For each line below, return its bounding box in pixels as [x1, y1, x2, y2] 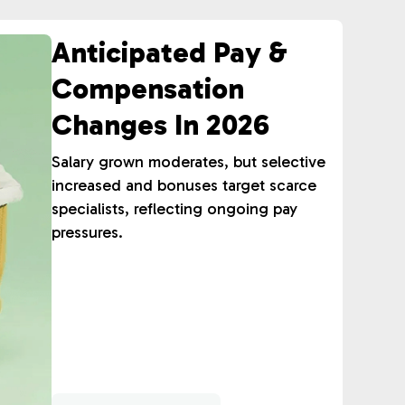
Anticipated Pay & [52, 35, 288, 70]
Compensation [52, 71, 245, 106]
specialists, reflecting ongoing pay [52, 199, 298, 219]
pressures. [52, 222, 124, 242]
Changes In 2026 [52, 108, 270, 142]
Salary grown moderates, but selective [52, 152, 326, 172]
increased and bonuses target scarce [52, 175, 317, 195]
